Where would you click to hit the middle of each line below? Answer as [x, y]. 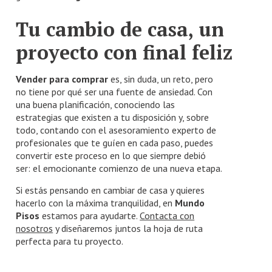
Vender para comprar [62, 79]
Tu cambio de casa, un [120, 29]
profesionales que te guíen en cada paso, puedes [115, 142]
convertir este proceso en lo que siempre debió [111, 155]
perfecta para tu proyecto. [70, 241]
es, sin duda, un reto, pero [161, 79]
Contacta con [167, 215]
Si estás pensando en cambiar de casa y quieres [110, 190]
